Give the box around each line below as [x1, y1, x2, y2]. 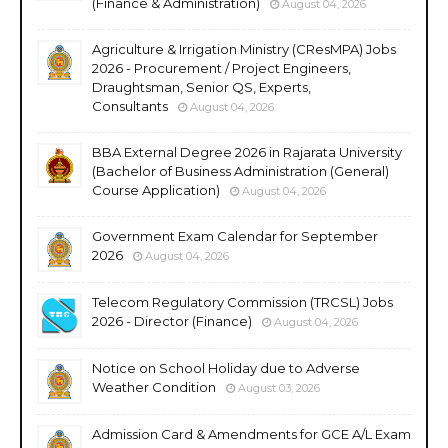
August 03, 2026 [238, 380, 320, 395]
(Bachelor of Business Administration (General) [92, 162, 389, 179]
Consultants [92, 97, 168, 114]
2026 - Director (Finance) [92, 312, 252, 329]
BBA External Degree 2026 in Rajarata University [92, 143, 402, 160]
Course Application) [92, 181, 220, 198]
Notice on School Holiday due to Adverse [92, 359, 360, 376]
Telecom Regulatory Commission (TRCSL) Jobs [92, 293, 393, 310]
